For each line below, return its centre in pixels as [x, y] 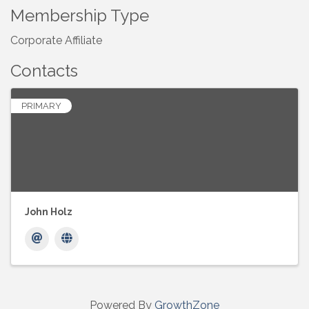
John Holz [49, 212]
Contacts [44, 71]
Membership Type [80, 16]
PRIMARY [41, 106]
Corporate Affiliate [56, 41]
